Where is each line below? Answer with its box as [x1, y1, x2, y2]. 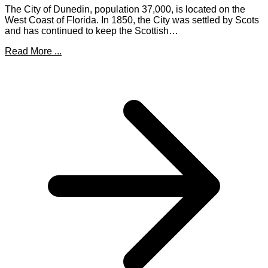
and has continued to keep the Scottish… [5, 26, 178, 36]
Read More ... [5, 46, 62, 57]
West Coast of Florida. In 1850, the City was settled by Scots [5, 15, 259, 26]
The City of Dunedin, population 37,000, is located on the [5, 4, 245, 15]
